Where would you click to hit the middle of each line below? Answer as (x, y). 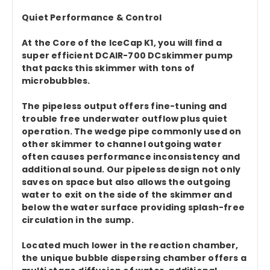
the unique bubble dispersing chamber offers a (134, 258)
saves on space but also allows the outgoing (126, 182)
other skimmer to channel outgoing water (122, 144)
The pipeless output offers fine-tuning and (124, 106)
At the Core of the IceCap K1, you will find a (122, 43)
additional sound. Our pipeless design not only (131, 170)
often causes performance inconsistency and (131, 157)
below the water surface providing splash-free (133, 208)
